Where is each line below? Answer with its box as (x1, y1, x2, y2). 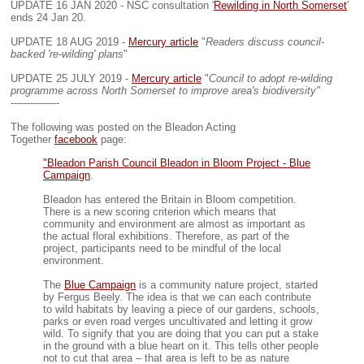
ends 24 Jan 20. (11, 11, 86, 24)
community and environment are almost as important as (43, 217, 305, 230)
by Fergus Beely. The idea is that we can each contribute (43, 290, 311, 303)
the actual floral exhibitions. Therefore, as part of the (43, 229, 289, 242)
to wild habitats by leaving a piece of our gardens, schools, (43, 302, 319, 315)
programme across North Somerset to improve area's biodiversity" (11, 84, 320, 97)
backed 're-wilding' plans (11, 48, 123, 61)
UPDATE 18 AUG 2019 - (11, 36, 128, 49)
